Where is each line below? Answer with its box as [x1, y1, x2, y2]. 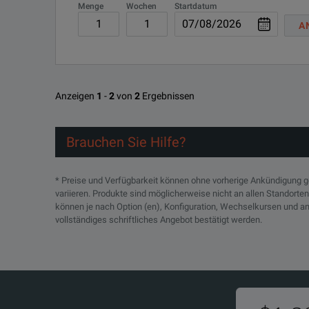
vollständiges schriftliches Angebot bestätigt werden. [55, 215, 262, 225]
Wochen [126, 1, 157, 11]
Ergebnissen [142, 90, 195, 101]
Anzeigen [55, 90, 94, 101]
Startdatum [175, 1, 217, 11]
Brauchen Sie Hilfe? [66, 134, 186, 150]
